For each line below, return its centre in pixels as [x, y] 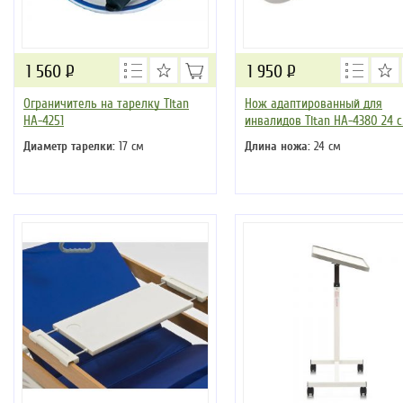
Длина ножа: [278, 147]
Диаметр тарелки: [69, 147]
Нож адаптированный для [313, 104]
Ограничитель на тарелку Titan [106, 104]
